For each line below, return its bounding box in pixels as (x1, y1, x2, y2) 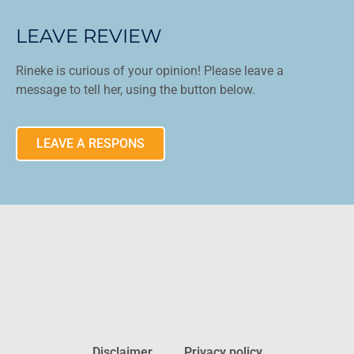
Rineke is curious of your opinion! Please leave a (16, 62, 284, 78)
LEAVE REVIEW (16, 24, 163, 47)
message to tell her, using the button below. (16, 81, 256, 97)
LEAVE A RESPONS (36, 136, 145, 152)
